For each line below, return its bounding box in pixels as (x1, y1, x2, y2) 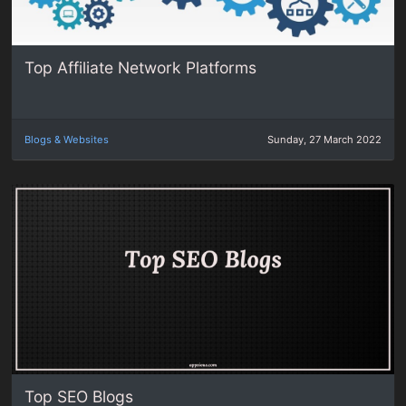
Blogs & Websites (24, 132, 110, 146)
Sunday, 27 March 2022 (266, 132, 382, 146)
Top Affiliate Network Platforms (24, 58, 257, 78)
